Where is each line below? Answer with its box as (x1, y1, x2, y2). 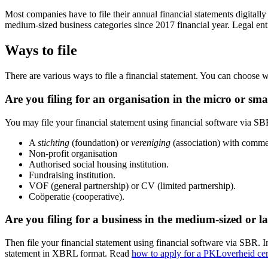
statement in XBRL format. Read (5, 248, 132, 258)
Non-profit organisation (29, 148, 117, 159)
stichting (38, 137, 72, 148)
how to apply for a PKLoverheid (132, 248, 257, 258)
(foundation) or (72, 137, 131, 148)
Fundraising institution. (29, 169, 115, 180)
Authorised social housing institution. (29, 159, 169, 169)
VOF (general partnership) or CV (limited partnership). (29, 180, 236, 191)
